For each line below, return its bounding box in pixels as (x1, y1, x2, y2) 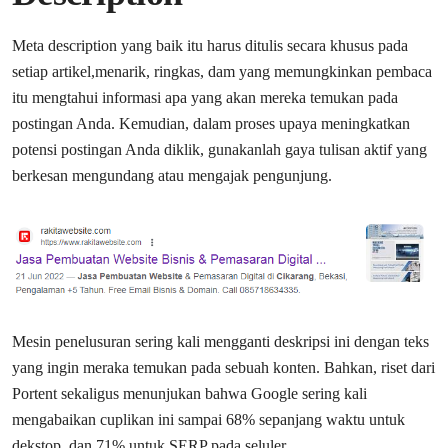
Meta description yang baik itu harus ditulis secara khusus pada (12, 36, 408, 54)
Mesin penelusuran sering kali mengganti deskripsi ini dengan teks (12, 332, 429, 350)
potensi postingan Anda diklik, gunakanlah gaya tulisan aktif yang (12, 140, 427, 158)
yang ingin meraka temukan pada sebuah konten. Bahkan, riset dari (12, 358, 435, 376)
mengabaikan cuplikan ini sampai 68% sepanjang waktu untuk (12, 410, 405, 428)
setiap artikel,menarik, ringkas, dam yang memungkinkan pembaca (12, 62, 432, 80)
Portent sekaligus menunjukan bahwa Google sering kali (12, 384, 367, 402)
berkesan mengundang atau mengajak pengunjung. (12, 166, 332, 184)
